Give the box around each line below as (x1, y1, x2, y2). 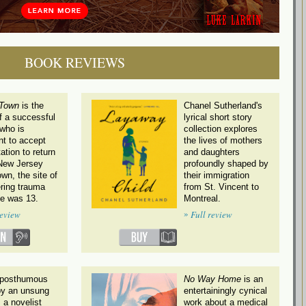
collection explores (184, 123, 258, 134)
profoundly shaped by (184, 158, 268, 169)
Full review (191, 208, 232, 221)
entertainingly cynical (184, 286, 267, 296)
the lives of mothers (184, 135, 262, 145)
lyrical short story (184, 111, 252, 122)
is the (19, 100, 44, 111)
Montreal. (184, 193, 221, 204)
